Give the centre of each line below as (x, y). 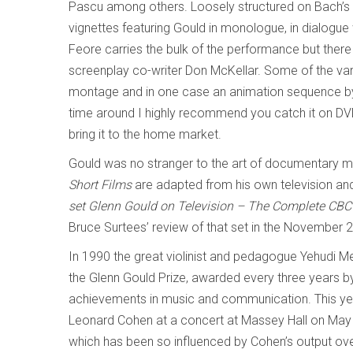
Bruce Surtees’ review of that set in (164, 227)
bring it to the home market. (145, 134)
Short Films (100, 185)
